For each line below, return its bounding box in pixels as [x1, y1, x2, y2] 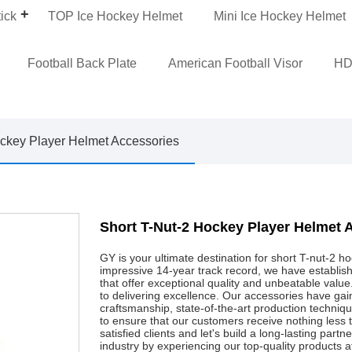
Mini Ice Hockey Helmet [214, 9, 346, 23]
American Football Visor [168, 56, 303, 70]
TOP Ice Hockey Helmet [48, 9, 183, 23]
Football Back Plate [27, 56, 137, 70]
